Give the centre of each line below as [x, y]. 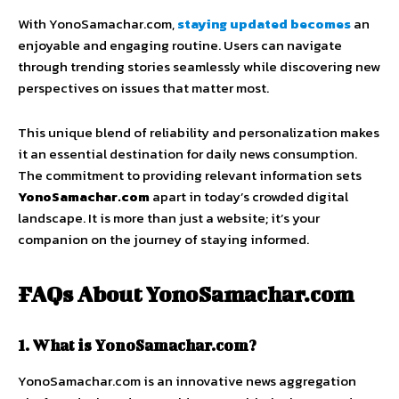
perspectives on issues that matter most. [143, 88]
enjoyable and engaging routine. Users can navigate [180, 45]
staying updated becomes [264, 24]
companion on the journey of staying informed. [163, 240]
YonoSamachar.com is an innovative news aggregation [187, 381]
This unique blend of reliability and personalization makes [199, 133]
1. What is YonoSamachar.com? [137, 345]
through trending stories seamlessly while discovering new [199, 67]
